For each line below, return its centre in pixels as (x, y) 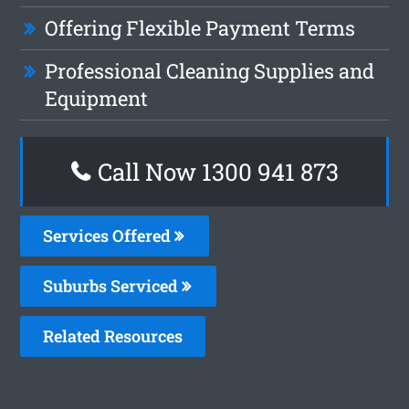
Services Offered (109, 235)
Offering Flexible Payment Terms (200, 27)
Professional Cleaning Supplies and (210, 70)
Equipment (97, 98)
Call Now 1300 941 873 (215, 171)
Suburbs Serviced (113, 285)
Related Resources (113, 336)
